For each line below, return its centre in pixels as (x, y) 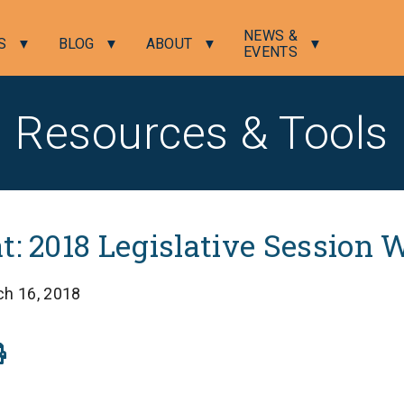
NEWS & (271, 36)
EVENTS (271, 52)
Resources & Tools (202, 133)
